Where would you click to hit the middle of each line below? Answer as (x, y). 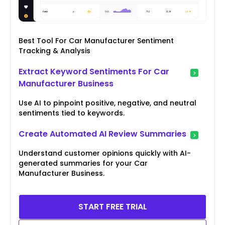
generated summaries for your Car (83, 163)
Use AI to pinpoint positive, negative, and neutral (107, 103)
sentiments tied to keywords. (72, 113)
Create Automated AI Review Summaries (102, 134)
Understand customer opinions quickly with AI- (105, 153)
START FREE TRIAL (113, 207)
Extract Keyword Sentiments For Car (94, 72)
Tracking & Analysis (54, 51)
